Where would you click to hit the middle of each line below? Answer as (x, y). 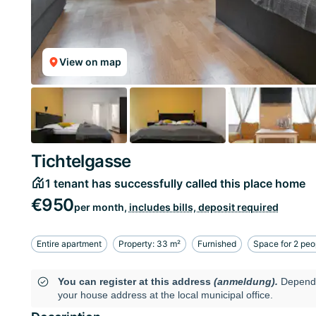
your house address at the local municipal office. (165, 295)
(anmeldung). (247, 282)
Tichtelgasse (81, 161)
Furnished (217, 244)
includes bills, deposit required (203, 207)
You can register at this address (134, 282)
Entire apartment (69, 244)
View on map (90, 61)
